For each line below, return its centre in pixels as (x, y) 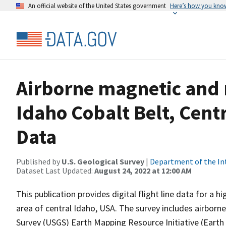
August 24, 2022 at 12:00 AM (143, 171)
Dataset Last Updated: (55, 171)
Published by (39, 161)
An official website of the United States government (97, 6)
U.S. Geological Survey (103, 161)
